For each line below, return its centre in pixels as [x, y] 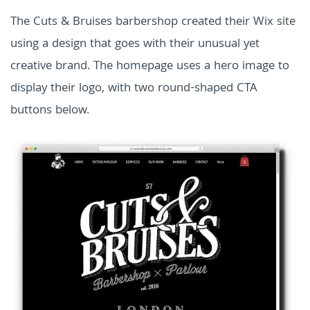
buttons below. [50, 111]
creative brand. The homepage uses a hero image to [150, 67]
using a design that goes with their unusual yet [135, 45]
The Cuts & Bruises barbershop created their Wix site [153, 23]
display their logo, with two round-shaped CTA [134, 89]
